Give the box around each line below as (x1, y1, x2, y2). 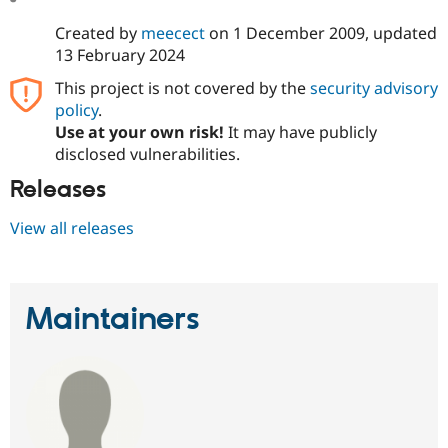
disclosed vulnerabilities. (54, 142, 240, 165)
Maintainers (26, 299, 200, 340)
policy (54, 98, 98, 121)
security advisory (309, 76, 438, 99)
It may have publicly (223, 120, 377, 143)
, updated (364, 21, 437, 44)
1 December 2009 (232, 21, 365, 44)
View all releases (10, 217, 134, 240)
